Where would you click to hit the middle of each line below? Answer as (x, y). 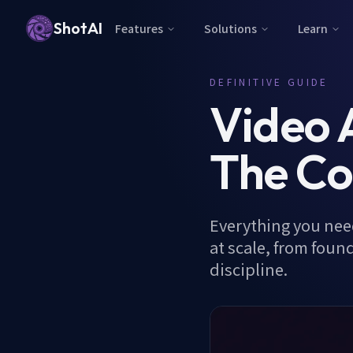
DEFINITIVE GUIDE (269, 82)
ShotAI (78, 28)
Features (139, 28)
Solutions (230, 28)
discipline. (249, 269)
